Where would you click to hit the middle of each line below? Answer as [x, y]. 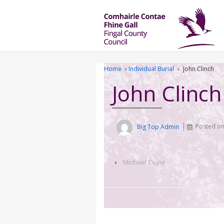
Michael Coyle [144, 162]
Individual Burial [151, 69]
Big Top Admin [158, 126]
